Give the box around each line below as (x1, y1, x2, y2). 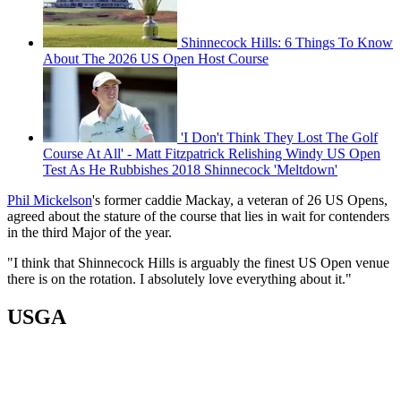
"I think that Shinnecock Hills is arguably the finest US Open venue (7, 255, 389, 271)
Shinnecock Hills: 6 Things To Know (181, 35, 393, 51)
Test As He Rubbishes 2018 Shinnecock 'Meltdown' (43, 162, 337, 178)
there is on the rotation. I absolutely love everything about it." (7, 271, 352, 287)
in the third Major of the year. (7, 225, 172, 241)
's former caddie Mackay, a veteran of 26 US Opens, (92, 192, 388, 209)
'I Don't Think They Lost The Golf (181, 130, 378, 146)
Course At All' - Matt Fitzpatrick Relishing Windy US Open (43, 146, 380, 162)
